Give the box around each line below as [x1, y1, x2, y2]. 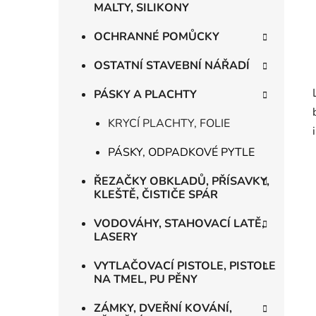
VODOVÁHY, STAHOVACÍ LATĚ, [94, 216, 265, 232]
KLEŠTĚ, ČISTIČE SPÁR [94, 187, 218, 203]
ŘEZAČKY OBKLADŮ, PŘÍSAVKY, [94, 174, 269, 190]
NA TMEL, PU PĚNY [94, 272, 197, 288]
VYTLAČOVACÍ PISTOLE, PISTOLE [94, 258, 276, 274]
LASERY [94, 229, 138, 245]
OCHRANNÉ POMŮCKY [94, 29, 219, 45]
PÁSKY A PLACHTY [94, 87, 197, 103]
